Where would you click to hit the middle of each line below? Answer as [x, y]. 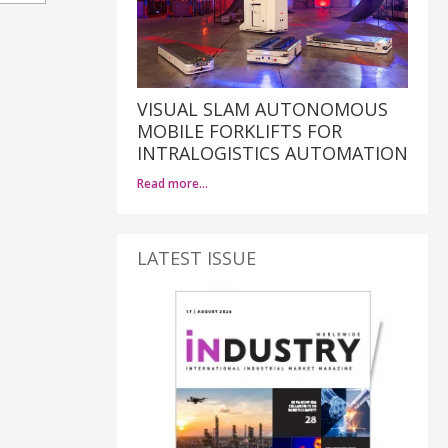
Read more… [172, 184]
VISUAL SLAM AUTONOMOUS [262, 109]
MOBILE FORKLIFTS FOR [239, 131]
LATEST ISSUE [196, 258]
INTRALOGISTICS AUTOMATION [272, 153]
